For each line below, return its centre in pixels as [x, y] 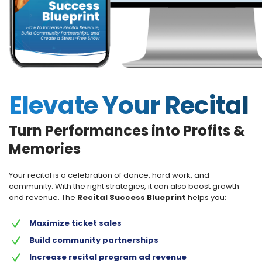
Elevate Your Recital [129, 106]
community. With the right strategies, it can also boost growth [124, 187]
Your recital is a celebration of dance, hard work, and [109, 175]
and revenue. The [43, 198]
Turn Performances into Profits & [127, 131]
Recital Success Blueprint [132, 198]
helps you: [206, 198]
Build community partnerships [94, 240]
